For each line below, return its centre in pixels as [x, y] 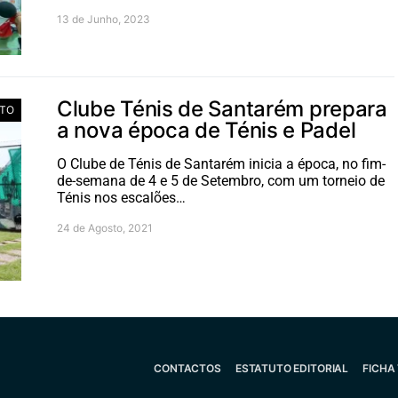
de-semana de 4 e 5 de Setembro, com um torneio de [221, 181]
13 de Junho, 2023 [103, 19]
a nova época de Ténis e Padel [207, 130]
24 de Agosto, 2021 [105, 228]
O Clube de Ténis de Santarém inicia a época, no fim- [221, 164]
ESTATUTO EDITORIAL [292, 368]
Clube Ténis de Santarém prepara [222, 109]
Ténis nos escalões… [121, 198]
